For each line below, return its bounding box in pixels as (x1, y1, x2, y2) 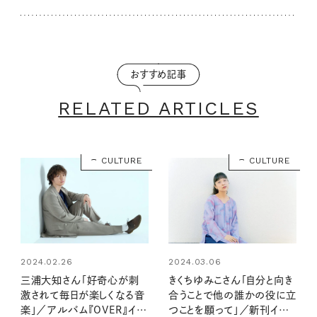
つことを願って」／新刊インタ (168, 304, 296, 315)
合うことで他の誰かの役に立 (168, 289, 296, 300)
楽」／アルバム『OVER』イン (20, 304, 146, 315)
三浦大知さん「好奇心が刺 (20, 275, 139, 285)
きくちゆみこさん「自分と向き (168, 275, 293, 285)
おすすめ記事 (130, 69, 187, 80)
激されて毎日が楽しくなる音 (20, 289, 145, 300)
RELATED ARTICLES (58, 97, 259, 119)
